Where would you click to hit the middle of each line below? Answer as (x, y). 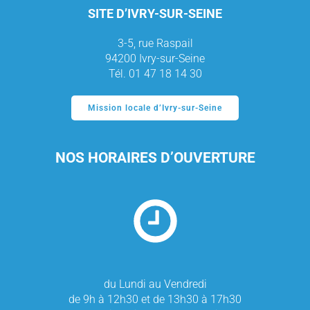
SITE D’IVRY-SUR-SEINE (155, 13)
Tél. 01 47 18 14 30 (155, 74)
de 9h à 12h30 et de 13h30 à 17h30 (155, 299)
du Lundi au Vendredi (155, 284)
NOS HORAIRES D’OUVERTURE (155, 158)
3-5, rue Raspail (155, 43)
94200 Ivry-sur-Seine (155, 58)
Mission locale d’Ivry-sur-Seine (155, 108)
